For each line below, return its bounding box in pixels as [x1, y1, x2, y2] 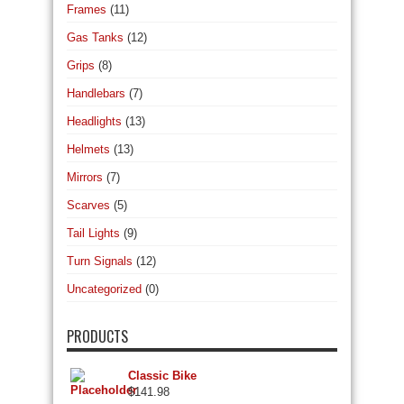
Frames [67, 2, 106, 16]
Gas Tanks [67, 30, 124, 44]
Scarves [67, 197, 110, 212]
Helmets [67, 142, 110, 156]
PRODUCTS [67, 325, 128, 347]
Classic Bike [128, 368, 197, 382]
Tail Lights [67, 225, 120, 240]
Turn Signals [67, 253, 133, 268]
